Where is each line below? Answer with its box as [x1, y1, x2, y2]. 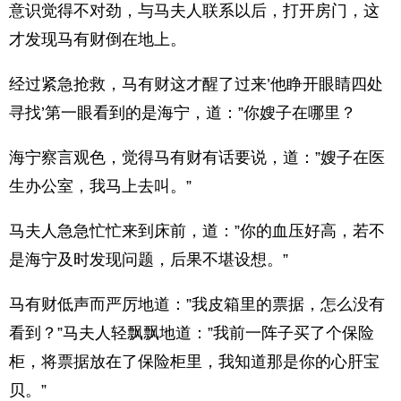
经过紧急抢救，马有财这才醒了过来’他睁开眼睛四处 [9, 75, 383, 93]
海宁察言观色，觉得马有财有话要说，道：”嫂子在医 [9, 149, 385, 166]
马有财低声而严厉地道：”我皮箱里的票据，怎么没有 [9, 295, 385, 313]
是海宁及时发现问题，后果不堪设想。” [9, 251, 288, 269]
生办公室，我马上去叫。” [9, 177, 192, 195]
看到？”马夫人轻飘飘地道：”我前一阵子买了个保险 [9, 324, 374, 342]
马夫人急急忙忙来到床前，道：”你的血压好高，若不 [9, 222, 385, 240]
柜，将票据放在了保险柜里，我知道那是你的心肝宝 [9, 353, 380, 371]
